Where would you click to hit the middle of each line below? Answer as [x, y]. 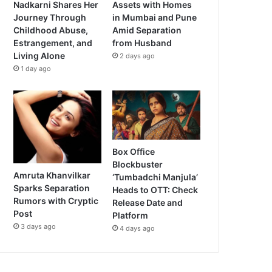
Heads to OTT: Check [155, 190]
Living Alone [39, 55]
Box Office [134, 152]
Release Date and [148, 203]
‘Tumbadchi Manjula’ [155, 177]
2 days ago [138, 56]
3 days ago [39, 226]
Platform [131, 216]
